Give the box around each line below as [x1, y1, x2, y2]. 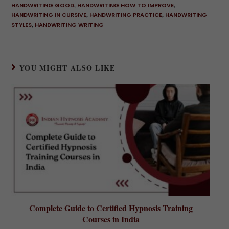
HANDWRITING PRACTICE [89, 11, 162, 19]
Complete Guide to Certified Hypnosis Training [29, 201, 193, 214]
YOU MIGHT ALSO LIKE [19, 62, 116, 74]
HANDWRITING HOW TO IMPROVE [77, 1, 174, 10]
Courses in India [82, 213, 140, 225]
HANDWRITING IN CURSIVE [11, 11, 86, 19]
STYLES [11, 20, 32, 29]
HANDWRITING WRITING [34, 20, 104, 29]
